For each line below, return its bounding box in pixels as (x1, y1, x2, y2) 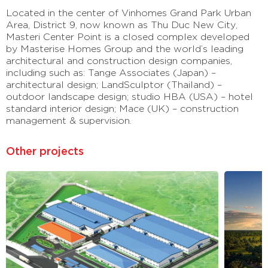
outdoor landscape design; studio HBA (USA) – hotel (6, 89, 253, 102)
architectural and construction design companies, (6, 53, 232, 66)
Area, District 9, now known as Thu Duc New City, (6, 17, 237, 30)
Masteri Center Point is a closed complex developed (6, 29, 249, 42)
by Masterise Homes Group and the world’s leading (6, 41, 243, 54)
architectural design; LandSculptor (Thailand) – (6, 77, 222, 90)
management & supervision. (6, 113, 132, 126)
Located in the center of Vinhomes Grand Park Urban (6, 5, 251, 18)
